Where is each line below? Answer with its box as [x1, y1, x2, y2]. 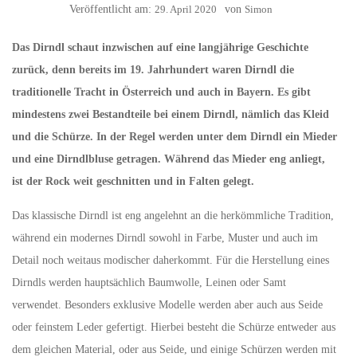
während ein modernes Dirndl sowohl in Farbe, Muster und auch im [12, 232, 318, 244]
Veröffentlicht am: [69, 3, 155, 15]
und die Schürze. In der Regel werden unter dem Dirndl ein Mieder [12, 131, 337, 143]
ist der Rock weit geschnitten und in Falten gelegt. [12, 175, 254, 187]
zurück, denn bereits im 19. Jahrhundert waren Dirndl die [12, 64, 294, 76]
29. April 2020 [154, 3, 217, 15]
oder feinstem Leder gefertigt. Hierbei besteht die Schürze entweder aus [12, 321, 335, 333]
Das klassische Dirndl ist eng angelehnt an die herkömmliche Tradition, [12, 210, 334, 222]
